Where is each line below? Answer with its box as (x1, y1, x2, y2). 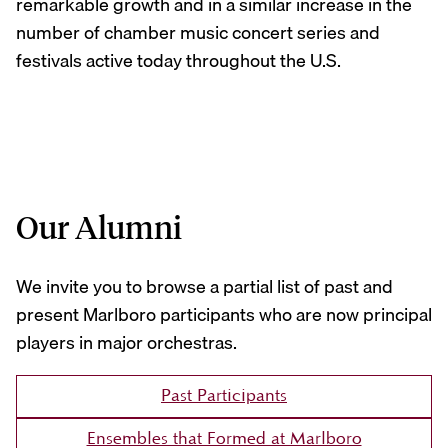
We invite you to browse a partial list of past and (16, 272, 393, 302)
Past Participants (161, 387, 287, 406)
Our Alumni (16, 207, 182, 247)
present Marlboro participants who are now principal (16, 300, 432, 330)
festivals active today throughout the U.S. (16, 45, 341, 75)
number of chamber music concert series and (16, 17, 380, 47)
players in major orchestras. (16, 328, 237, 358)
